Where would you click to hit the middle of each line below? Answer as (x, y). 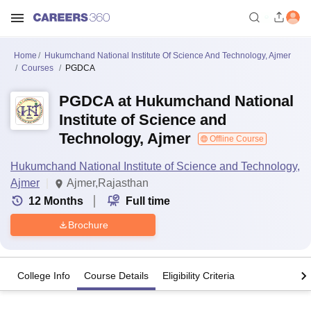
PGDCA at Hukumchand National (176, 101)
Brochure (88, 225)
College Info (44, 276)
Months (64, 201)
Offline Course (236, 139)
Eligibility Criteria (199, 276)
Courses (37, 68)
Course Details (116, 276)
